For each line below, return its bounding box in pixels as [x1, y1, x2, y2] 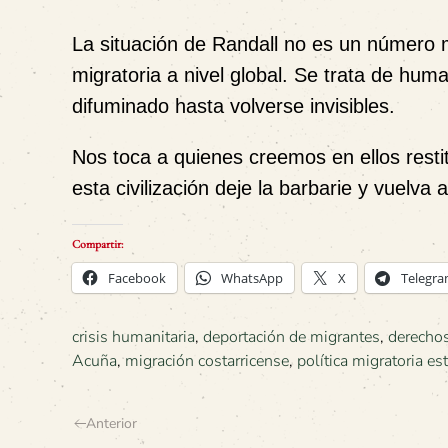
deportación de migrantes [203, 326, 380, 349]
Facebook [108, 269, 166, 288]
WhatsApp [221, 269, 283, 288]
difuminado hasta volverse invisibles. [72, 95, 395, 118]
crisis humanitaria [72, 326, 195, 349]
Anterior [86, 414, 137, 434]
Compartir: [72, 237, 123, 252]
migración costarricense [125, 350, 289, 373]
